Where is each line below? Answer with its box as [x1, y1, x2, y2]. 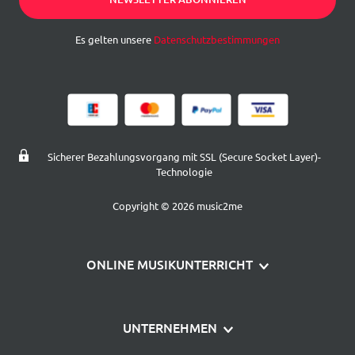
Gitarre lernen [145, 327, 210, 342]
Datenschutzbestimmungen [154, 32, 280, 46]
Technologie [155, 164, 212, 178]
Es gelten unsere [75, 32, 154, 46]
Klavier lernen [145, 289, 210, 303]
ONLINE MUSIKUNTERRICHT [86, 254, 253, 273]
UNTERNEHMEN [122, 318, 217, 336]
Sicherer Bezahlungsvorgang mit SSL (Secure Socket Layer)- [47, 149, 321, 163]
